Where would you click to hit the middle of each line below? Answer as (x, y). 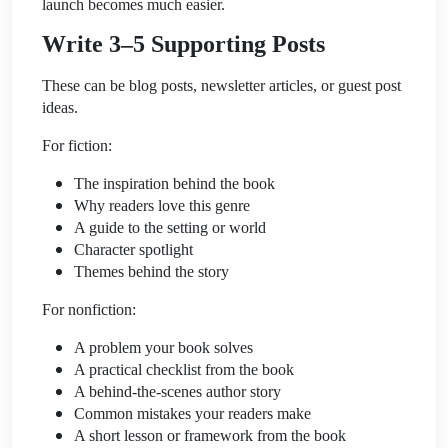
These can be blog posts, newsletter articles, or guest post (221, 85)
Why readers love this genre (162, 205)
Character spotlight (133, 249)
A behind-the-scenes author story (177, 391)
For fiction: (77, 145)
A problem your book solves (163, 347)
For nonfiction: (89, 309)
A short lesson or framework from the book (210, 435)
